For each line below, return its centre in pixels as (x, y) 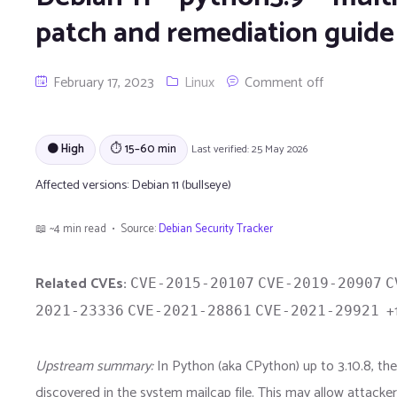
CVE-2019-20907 (320, 283)
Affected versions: (83, 185)
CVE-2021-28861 (190, 310)
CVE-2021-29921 (317, 310)
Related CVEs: (81, 284)
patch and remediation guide (215, 34)
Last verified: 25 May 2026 (249, 149)
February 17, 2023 (102, 83)
